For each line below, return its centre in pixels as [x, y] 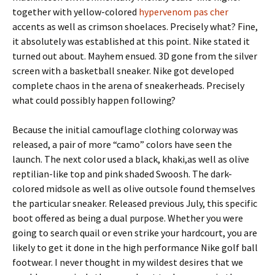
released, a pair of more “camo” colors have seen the [122, 144]
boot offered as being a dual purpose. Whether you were [128, 218]
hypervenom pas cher [184, 12]
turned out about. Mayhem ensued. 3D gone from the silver [135, 56]
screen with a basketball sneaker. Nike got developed [123, 71]
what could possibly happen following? [94, 100]
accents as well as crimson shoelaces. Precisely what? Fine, [135, 26]
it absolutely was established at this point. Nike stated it [131, 41]
